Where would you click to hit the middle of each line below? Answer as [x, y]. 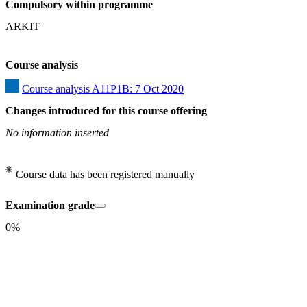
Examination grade [50, 206]
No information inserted [57, 133]
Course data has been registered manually [105, 175]
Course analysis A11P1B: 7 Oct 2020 [103, 89]
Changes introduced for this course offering [106, 111]
